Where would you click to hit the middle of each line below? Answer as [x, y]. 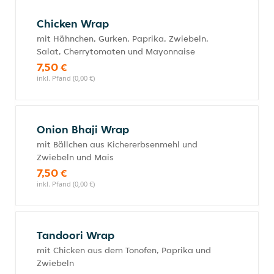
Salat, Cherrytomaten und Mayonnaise [116, 51]
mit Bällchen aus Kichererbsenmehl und [117, 144]
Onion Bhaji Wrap [83, 129]
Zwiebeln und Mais [75, 157]
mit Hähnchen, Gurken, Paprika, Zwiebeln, [123, 39]
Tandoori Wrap [76, 235]
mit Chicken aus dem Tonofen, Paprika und [124, 250]
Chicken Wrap [73, 24]
